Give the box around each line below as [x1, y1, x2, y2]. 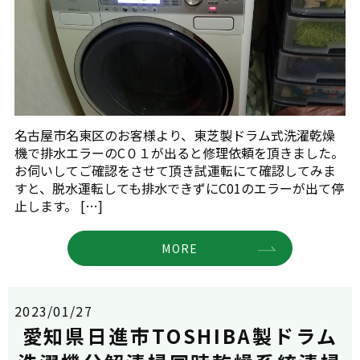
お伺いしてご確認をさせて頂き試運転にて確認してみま [14, 160, 336, 180]
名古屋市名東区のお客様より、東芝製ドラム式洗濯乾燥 [14, 125, 335, 145]
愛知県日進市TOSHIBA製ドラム [22, 321, 338, 350]
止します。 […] [14, 195, 103, 215]
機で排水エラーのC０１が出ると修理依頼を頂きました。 [14, 142, 344, 162]
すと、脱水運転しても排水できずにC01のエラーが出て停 [14, 178, 344, 198]
